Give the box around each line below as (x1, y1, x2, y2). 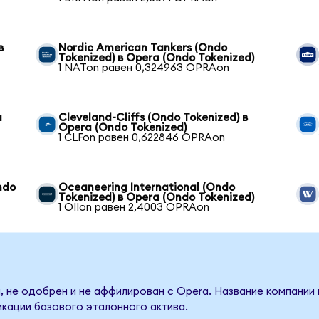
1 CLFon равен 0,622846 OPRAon (58, 132, 226, 143)
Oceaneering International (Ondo (58, 182, 236, 193)
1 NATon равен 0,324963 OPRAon (58, 62, 230, 73)
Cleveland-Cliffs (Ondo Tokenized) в (58, 112, 249, 123)
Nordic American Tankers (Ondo (58, 42, 228, 53)
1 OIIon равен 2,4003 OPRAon (58, 202, 210, 213)
